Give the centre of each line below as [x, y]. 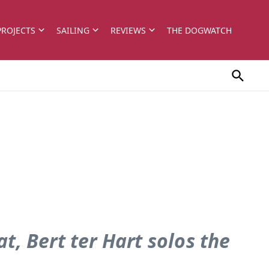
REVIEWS [128, 30]
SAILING [73, 30]
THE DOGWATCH [199, 30]
